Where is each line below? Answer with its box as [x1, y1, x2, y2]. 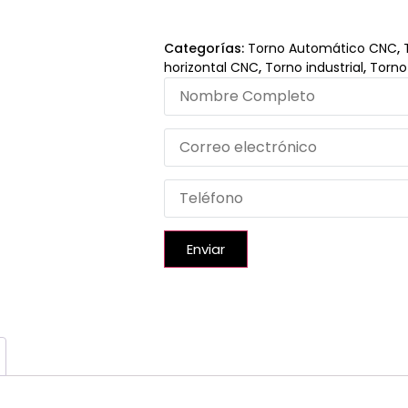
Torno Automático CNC [247, 38, 397, 57]
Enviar [186, 239, 225, 259]
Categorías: [163, 38, 244, 57]
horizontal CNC [163, 57, 259, 76]
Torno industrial [264, 57, 363, 76]
